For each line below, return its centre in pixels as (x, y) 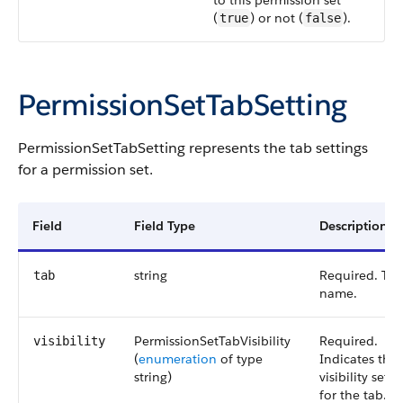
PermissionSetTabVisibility (212, 341)
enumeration (178, 359)
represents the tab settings (277, 148)
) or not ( (277, 18)
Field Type (165, 226)
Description (354, 226)
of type (240, 359)
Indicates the (358, 359)
